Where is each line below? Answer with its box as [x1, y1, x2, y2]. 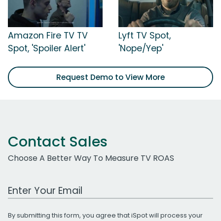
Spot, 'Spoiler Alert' [8, 42, 85, 55]
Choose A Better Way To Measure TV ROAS [8, 152, 174, 164]
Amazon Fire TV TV [8, 30, 88, 42]
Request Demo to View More [56, 72, 165, 83]
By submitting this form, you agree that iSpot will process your [8, 211, 203, 220]
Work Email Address [7, 180, 84, 191]
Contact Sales [8, 132, 108, 152]
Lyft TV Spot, [118, 30, 171, 42]
